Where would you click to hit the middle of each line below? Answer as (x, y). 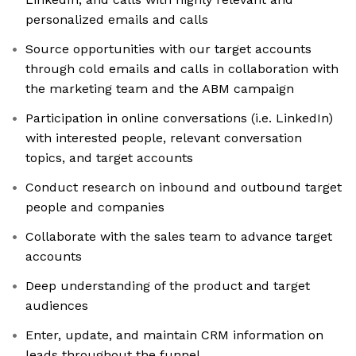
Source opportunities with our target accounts (168, 49)
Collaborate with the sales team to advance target (179, 237)
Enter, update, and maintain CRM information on (174, 335)
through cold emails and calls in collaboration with (182, 69)
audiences (57, 306)
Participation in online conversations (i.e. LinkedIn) (179, 118)
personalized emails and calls (117, 20)
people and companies (95, 207)
